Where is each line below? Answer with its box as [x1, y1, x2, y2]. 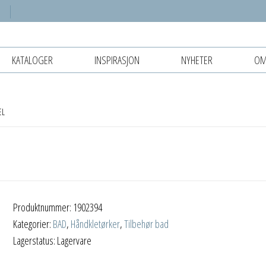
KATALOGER [12, 52, 53, 67]
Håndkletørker [71, 216, 121, 231]
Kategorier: [13, 216, 53, 231]
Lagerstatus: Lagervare [13, 233, 92, 248]
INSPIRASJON [94, 52, 140, 67]
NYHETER [181, 52, 213, 67]
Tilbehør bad [124, 216, 169, 231]
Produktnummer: [13, 199, 74, 214]
